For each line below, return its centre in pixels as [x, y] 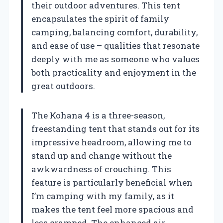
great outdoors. [63, 86]
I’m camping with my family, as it [103, 196]
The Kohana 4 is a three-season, [98, 115]
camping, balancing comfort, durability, [114, 32]
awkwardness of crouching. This [101, 169]
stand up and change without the [102, 155]
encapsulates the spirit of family [100, 18]
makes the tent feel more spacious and [112, 209]
